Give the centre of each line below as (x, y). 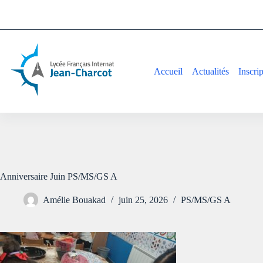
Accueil (168, 71)
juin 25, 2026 (143, 200)
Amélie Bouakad (74, 200)
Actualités (211, 71)
